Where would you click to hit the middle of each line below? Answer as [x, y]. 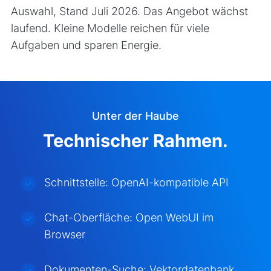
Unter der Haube [135, 116]
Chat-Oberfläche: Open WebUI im [129, 217]
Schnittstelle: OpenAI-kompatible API [136, 182]
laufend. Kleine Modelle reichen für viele [110, 28]
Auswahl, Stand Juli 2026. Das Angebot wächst [129, 11]
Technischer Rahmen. [135, 141]
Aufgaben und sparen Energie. [86, 45]
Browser [64, 234]
